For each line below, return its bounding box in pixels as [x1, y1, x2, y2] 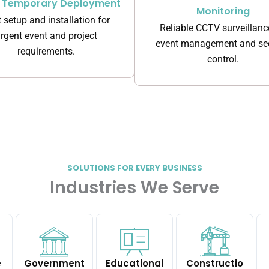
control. [207, 53, 239, 65]
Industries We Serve [50, 176, 219, 199]
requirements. [17, 45, 75, 57]
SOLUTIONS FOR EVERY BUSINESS [67, 162, 202, 174]
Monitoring [196, 4, 250, 18]
